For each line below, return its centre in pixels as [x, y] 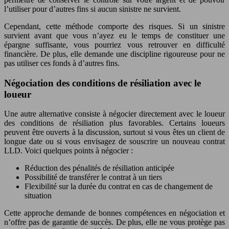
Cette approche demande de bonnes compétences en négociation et [114, 213]
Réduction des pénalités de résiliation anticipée [99, 168]
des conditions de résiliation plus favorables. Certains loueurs [114, 123]
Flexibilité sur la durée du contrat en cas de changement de [119, 187]
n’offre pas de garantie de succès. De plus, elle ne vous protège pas [114, 222]
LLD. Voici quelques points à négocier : [68, 151]
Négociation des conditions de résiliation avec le [102, 83]
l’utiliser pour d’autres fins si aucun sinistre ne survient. [93, 9]
